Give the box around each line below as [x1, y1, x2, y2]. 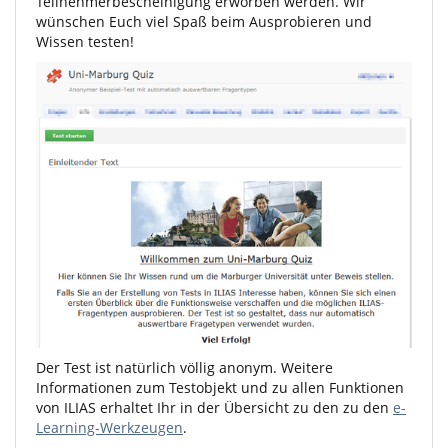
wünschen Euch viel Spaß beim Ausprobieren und [36, 12, 372, 31]
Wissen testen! [36, 32, 134, 51]
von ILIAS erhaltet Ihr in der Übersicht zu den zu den [36, 398, 393, 417]
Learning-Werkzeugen [36, 418, 183, 437]
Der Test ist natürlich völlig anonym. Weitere [36, 358, 333, 377]
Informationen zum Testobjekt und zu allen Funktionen [36, 378, 404, 397]
